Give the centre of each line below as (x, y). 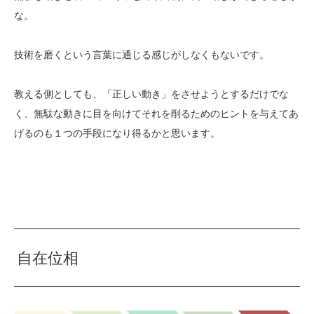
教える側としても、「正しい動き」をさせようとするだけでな (151, 94)
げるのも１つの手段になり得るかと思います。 (117, 133)
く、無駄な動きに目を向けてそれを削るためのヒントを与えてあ (156, 113)
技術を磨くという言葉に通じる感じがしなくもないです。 (142, 54)
